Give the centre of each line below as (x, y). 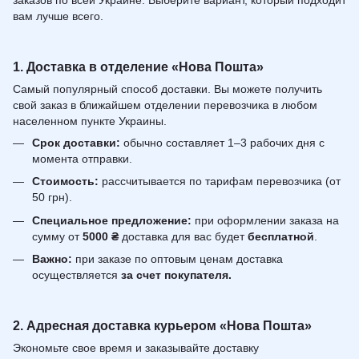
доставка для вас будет (183, 236)
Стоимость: (65, 182)
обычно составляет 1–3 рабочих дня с (222, 142)
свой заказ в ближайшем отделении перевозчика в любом (165, 105)
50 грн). (52, 198)
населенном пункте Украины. (90, 121)
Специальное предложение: (112, 220)
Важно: (52, 258)
